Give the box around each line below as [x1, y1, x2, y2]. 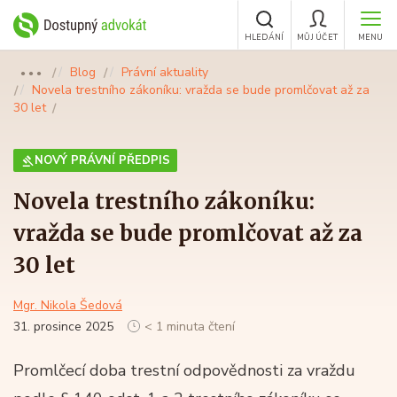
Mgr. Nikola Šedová [13, 297, 122, 314]
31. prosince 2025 [13, 318, 117, 335]
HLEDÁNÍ [244, 32, 284, 43]
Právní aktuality [121, 64, 208, 81]
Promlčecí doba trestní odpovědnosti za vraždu [13, 360, 355, 381]
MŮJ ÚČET [297, 32, 338, 43]
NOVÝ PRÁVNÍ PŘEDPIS [35, 152, 170, 168]
